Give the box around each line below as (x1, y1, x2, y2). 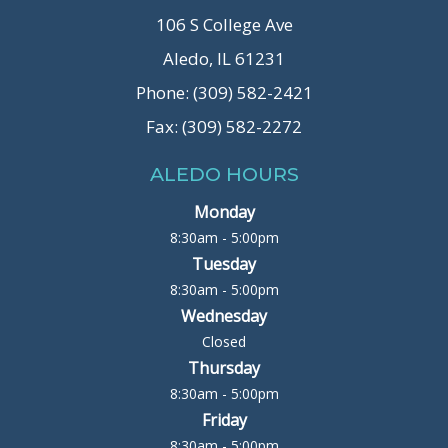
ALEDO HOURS (149, 162, 299, 187)
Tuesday (192, 253, 256, 276)
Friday (201, 409, 247, 432)
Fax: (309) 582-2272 (146, 115, 302, 139)
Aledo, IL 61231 (163, 47, 285, 71)
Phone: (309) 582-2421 (135, 81, 313, 105)
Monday (193, 201, 255, 224)
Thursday (188, 357, 260, 380)
